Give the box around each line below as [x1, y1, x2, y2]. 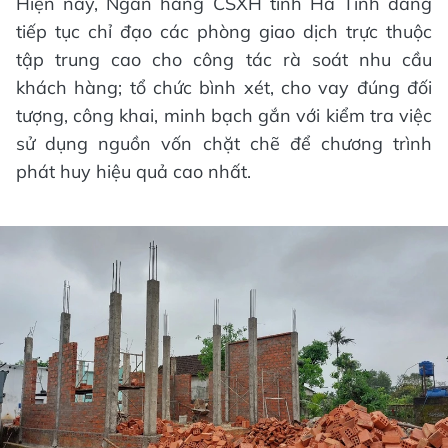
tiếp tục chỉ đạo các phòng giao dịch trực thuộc [16, 19, 432, 43]
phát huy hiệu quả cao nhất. [16, 159, 251, 183]
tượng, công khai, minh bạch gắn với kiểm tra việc [16, 103, 432, 127]
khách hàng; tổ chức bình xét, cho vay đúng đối [16, 75, 432, 99]
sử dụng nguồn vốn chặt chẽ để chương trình [16, 131, 432, 155]
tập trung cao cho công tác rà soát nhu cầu [16, 47, 432, 71]
